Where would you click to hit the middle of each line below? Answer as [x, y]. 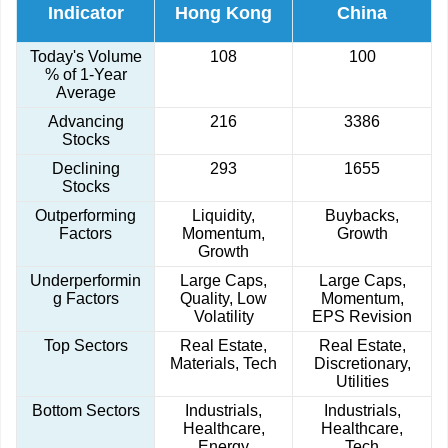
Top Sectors [85, 346]
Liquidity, [223, 216]
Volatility [223, 317]
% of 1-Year [85, 75]
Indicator [85, 13]
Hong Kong [223, 13]
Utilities [362, 382]
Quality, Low [223, 299]
